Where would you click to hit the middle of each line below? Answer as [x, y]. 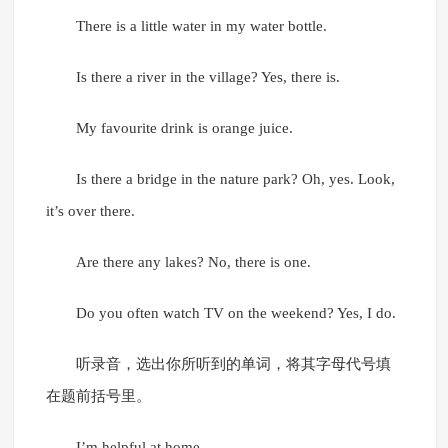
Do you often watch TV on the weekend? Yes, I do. [235, 313]
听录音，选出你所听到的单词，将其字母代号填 [233, 364]
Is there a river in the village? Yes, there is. [207, 77]
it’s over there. [90, 211]
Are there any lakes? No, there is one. [193, 262]
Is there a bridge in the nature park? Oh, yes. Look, [235, 179]
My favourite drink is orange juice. [184, 128]
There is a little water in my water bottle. [201, 26]
